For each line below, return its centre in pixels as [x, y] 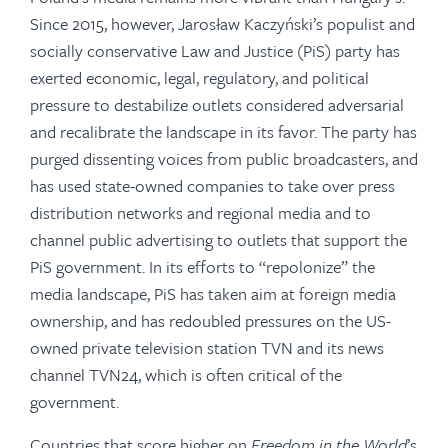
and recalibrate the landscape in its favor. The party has [223, 131]
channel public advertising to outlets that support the [218, 239]
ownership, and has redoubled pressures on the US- [210, 320]
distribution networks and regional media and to [200, 212]
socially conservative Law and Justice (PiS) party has [215, 50]
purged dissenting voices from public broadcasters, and [224, 158]
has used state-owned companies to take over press [212, 185]
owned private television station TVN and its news [207, 347]
